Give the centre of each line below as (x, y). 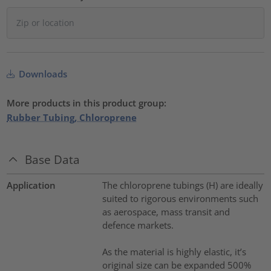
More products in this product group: (87, 103)
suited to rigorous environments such (180, 198)
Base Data (53, 160)
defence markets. (138, 225)
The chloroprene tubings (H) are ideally (182, 185)
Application (31, 185)
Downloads (42, 74)
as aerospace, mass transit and (166, 211)
